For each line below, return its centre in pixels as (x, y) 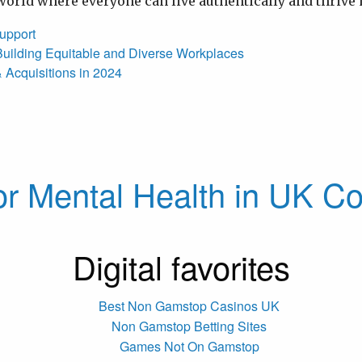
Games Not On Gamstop (189, 346)
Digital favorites (181, 266)
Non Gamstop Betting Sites (189, 326)
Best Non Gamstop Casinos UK (189, 305)
